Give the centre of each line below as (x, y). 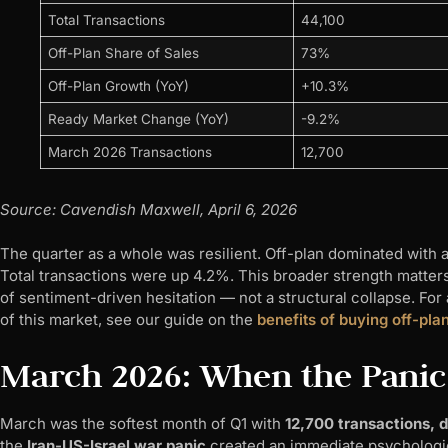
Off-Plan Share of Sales (123, 52)
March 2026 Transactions (129, 151)
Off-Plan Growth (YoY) (118, 85)
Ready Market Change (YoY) (138, 118)
